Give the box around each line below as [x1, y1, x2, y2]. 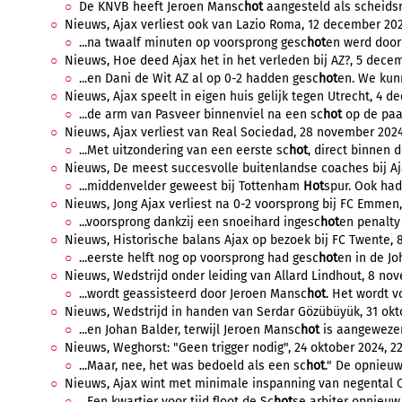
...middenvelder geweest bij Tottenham [79, 179, 303, 194]
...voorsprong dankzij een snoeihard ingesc [79, 214, 320, 230]
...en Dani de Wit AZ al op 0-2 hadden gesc [79, 71, 319, 86]
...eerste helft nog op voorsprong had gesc [79, 250, 319, 266]
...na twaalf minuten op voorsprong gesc [79, 35, 307, 50]
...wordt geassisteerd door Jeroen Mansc [79, 286, 307, 301]
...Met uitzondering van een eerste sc [79, 143, 289, 158]
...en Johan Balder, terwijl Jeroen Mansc [79, 322, 301, 337]
